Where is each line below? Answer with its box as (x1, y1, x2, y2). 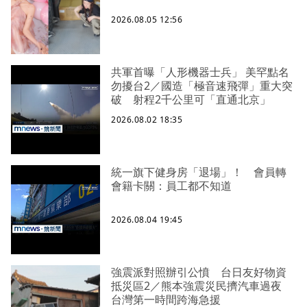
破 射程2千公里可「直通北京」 (111, 91, 271, 107)
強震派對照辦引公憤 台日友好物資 (111, 264, 286, 280)
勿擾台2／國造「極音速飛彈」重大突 (111, 77, 293, 93)
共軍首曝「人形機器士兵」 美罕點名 (111, 64, 289, 79)
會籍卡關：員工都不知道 (111, 177, 232, 193)
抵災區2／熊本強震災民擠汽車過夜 (111, 278, 293, 293)
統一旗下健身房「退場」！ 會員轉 (111, 164, 286, 180)
